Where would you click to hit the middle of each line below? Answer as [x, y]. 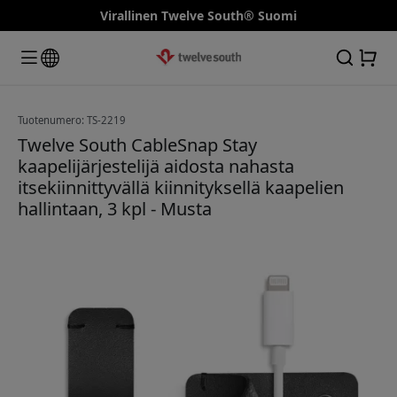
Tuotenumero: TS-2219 [72, 120]
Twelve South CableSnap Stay [137, 144]
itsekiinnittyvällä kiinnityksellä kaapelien [181, 187]
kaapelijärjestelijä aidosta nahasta [156, 166]
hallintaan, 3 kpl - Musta [115, 208]
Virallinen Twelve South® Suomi [198, 16]
